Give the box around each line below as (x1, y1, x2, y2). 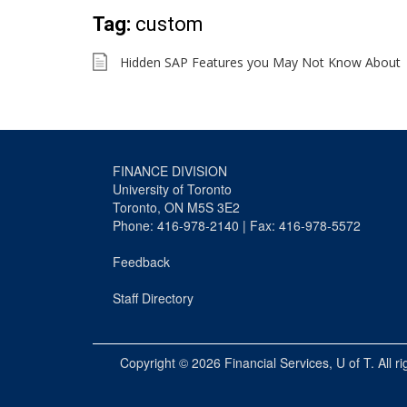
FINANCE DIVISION (113, 161, 227, 180)
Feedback (113, 252, 170, 271)
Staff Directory (113, 288, 194, 307)
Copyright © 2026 (120, 352, 224, 372)
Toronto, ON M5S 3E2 (113, 197, 240, 216)
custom (135, 12, 203, 35)
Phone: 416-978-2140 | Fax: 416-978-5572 (113, 215, 361, 234)
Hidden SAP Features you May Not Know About (120, 53, 401, 71)
